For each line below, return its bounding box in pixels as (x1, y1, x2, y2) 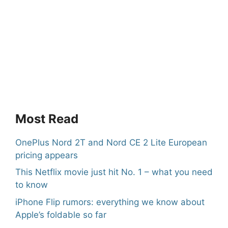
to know (15, 180, 48, 190)
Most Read (15, 111, 78, 126)
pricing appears (15, 150, 78, 160)
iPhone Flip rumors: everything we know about (15, 196, 205, 207)
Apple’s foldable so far (15, 209, 106, 220)
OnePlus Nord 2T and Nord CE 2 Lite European (15, 137, 207, 148)
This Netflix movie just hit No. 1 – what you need (15, 167, 213, 178)
